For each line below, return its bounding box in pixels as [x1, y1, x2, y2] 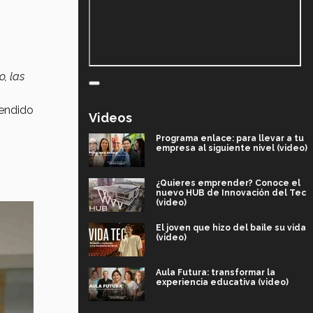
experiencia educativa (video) [156, 277, 289, 287]
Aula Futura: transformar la [156, 267, 275, 277]
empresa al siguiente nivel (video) [156, 143, 307, 153]
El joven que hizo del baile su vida [156, 222, 306, 233]
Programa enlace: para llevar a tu [156, 133, 304, 143]
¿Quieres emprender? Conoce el [156, 177, 300, 188]
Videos [89, 110, 132, 125]
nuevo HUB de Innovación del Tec [156, 187, 306, 198]
